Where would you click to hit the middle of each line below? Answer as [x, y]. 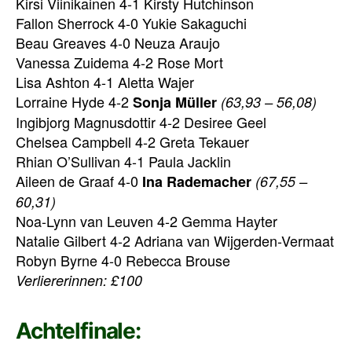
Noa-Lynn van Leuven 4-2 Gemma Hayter [147, 220]
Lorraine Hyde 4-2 [74, 101]
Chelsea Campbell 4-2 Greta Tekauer [132, 141]
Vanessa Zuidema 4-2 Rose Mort [119, 62]
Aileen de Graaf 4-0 [79, 180]
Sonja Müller [175, 102]
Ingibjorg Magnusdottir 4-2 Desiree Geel [141, 121]
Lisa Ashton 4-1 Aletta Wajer [105, 81]
